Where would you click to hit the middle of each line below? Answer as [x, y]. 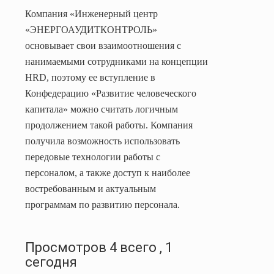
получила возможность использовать [102, 141]
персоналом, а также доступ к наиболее [108, 172]
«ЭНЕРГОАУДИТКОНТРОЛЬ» [91, 29]
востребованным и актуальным [91, 188]
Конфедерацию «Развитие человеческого [111, 93]
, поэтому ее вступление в [101, 77]
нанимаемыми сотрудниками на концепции [117, 61]
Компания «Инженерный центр [91, 13]
